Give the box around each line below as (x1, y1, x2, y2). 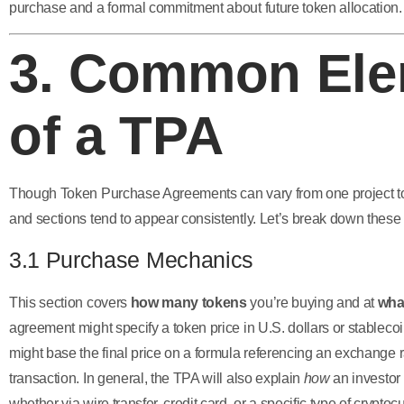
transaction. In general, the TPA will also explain (9, 371, 304, 387)
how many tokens (130, 295, 247, 311)
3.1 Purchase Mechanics (9, 247, 253, 273)
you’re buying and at (246, 295, 378, 311)
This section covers (9, 295, 131, 311)
